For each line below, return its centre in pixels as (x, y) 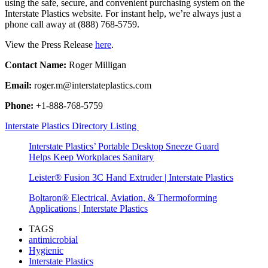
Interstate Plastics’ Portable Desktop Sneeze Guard (124, 146)
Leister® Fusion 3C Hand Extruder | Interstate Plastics (131, 177)
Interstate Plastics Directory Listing (72, 126)
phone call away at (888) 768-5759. (72, 24)
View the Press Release (50, 44)
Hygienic (46, 250)
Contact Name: (37, 65)
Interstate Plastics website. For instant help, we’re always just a (123, 13)
